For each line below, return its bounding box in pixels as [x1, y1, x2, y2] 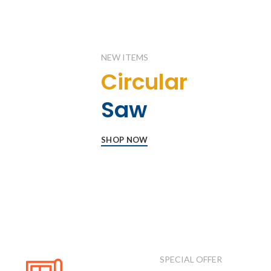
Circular [101, 67, 188, 97]
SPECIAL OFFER [160, 254, 222, 264]
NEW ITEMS [101, 52, 149, 62]
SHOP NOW [101, 135, 148, 145]
